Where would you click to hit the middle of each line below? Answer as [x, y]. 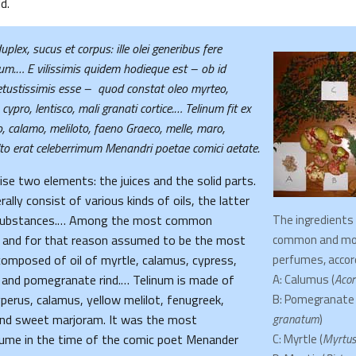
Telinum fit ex [217, 108]
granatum [296, 319]
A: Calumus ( [304, 279]
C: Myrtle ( [298, 339]
